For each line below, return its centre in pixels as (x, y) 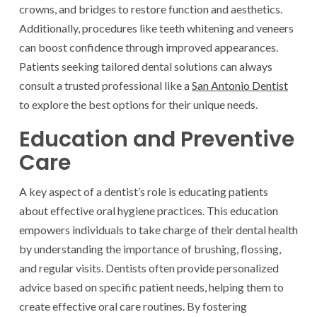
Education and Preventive (157, 140)
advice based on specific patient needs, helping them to (151, 287)
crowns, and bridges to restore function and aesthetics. (151, 9)
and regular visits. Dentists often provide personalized (149, 268)
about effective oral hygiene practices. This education (149, 211)
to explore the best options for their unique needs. (138, 105)
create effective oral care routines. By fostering (133, 306)
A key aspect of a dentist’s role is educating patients (144, 192)
